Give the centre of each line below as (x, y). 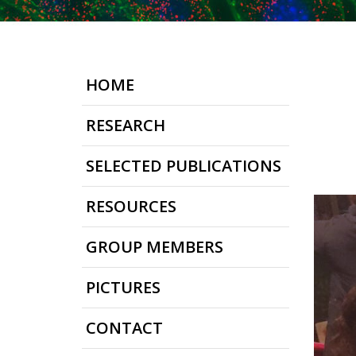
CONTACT (124, 328)
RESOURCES (131, 206)
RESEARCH (126, 125)
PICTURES (123, 287)
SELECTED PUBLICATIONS (184, 166)
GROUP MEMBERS (155, 247)
